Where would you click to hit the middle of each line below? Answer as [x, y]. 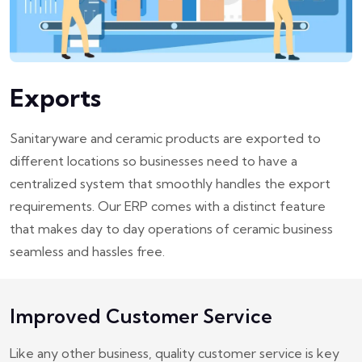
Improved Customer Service [141, 316]
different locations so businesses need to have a [154, 160]
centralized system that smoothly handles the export [170, 183]
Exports [55, 97]
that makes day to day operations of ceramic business [171, 228]
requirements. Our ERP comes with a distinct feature [168, 206]
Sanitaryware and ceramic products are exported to [165, 138]
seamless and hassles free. [87, 251]
